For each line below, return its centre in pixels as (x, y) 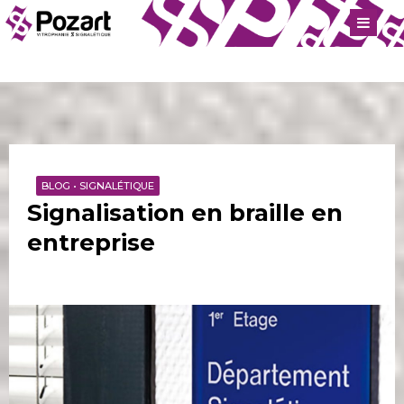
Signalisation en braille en (185, 213)
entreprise (91, 243)
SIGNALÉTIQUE (117, 186)
